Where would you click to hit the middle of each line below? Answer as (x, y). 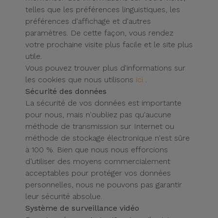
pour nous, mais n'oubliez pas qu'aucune (98, 115)
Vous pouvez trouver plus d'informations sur (105, 68)
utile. (34, 56)
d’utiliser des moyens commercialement (98, 161)
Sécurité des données (66, 91)
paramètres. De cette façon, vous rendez (99, 33)
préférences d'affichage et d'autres (88, 21)
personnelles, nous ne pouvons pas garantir (104, 185)
